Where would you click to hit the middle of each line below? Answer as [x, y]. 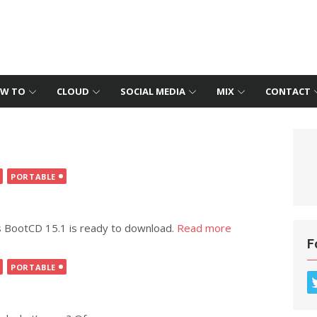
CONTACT [288, 91]
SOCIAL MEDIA [153, 91]
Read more [204, 228]
